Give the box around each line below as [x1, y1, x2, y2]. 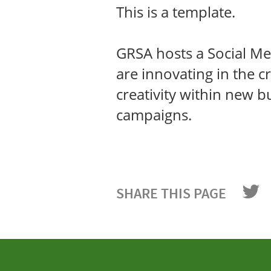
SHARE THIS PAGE [116, 184, 226, 203]
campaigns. [116, 105, 192, 125]
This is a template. [116, 2, 235, 22]
